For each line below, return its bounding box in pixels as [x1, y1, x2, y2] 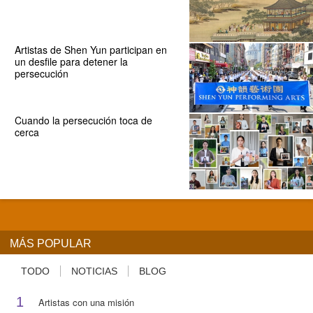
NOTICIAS [71, 265, 117, 277]
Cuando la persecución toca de [14, 112, 152, 127]
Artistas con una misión [38, 295, 134, 309]
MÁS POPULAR [10, 236, 92, 249]
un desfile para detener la [14, 54, 128, 68]
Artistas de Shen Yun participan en [14, 42, 167, 57]
